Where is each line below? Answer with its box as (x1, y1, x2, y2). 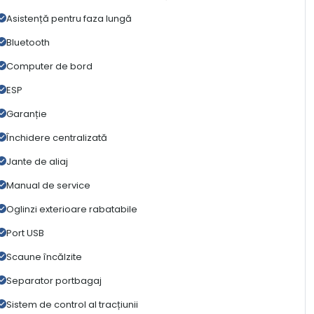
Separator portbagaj (6, 274, 102, 288)
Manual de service (6, 179, 90, 193)
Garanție (6, 107, 47, 121)
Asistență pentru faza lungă (6, 12, 132, 26)
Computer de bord (6, 60, 93, 74)
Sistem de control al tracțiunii (6, 298, 138, 312)
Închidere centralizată (6, 131, 107, 145)
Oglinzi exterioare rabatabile (6, 203, 137, 217)
